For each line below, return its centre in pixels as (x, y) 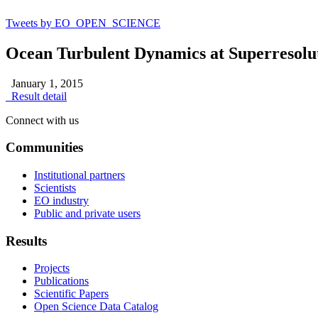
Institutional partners (79, 175)
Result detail (36, 96)
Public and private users (87, 213)
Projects (52, 268)
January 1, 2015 (44, 83)
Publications (61, 281)
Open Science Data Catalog (96, 307)
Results (26, 241)
